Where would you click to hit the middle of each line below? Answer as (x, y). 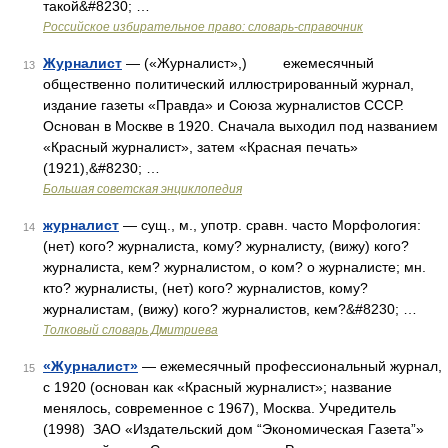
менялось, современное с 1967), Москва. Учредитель (219, 408)
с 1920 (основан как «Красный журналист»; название (217, 387)
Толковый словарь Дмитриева (130, 330)
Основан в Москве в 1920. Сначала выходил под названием (240, 126)
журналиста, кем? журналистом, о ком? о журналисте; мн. (234, 267)
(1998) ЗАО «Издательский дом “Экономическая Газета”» (233, 429)
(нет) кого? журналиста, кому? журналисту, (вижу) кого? (226, 246)
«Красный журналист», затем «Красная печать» (200, 147)
